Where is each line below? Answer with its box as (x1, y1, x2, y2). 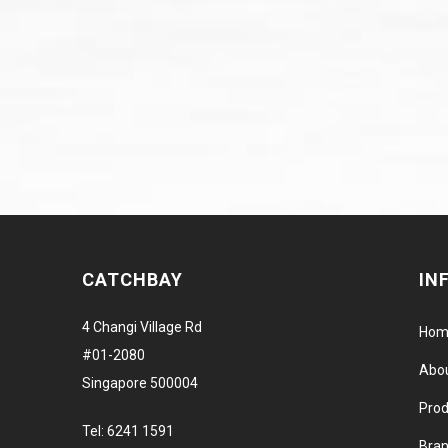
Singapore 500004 (82, 375, 199, 391)
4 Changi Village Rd (82, 319, 203, 335)
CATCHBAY (82, 269, 184, 290)
